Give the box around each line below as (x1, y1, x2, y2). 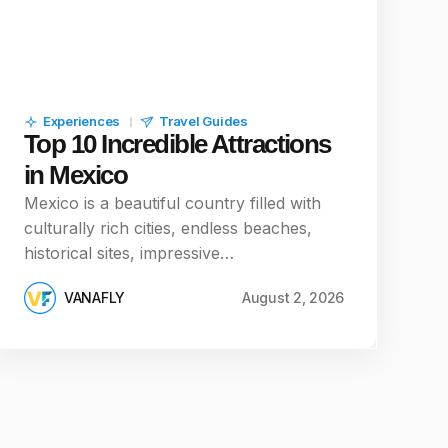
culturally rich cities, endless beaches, (24, 218, 312, 238)
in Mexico (24, 160, 127, 190)
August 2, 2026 (241, 289, 344, 306)
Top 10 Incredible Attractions (24, 129, 331, 159)
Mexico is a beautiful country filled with (24, 193, 321, 213)
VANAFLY (64, 289, 126, 306)
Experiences (43, 113, 121, 129)
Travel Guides (159, 113, 248, 129)
